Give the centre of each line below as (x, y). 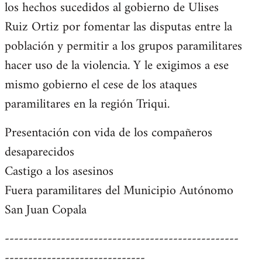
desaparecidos (39, 152)
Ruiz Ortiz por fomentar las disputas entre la (118, 27)
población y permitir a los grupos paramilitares (123, 46)
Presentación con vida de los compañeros (108, 133)
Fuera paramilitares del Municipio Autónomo (119, 191)
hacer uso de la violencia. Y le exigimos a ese (117, 66)
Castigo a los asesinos (59, 172)
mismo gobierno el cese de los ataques (101, 85)
